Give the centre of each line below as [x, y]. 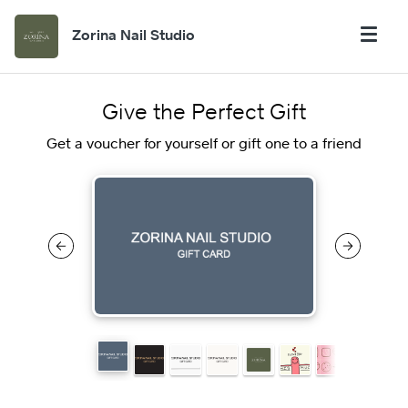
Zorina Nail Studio [133, 35]
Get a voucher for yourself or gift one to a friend [204, 143]
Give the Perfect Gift [204, 111]
